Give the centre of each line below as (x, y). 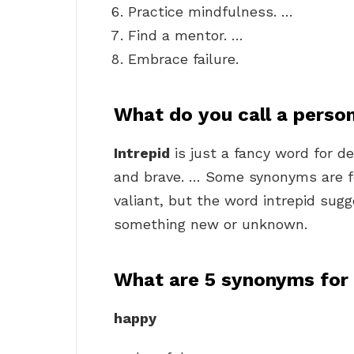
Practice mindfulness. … (211, 12)
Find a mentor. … (186, 36)
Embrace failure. (183, 59)
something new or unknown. (211, 224)
